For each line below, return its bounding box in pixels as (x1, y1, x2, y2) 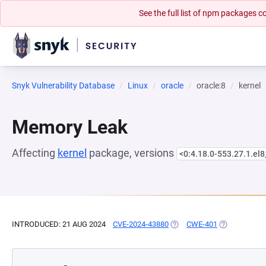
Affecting (12, 147, 58, 159)
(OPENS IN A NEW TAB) (169, 220, 250, 229)
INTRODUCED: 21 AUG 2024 (12, 220, 106, 229)
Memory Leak (12, 116, 128, 138)
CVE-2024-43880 (113, 220, 169, 229)
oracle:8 (197, 81, 226, 90)
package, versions (87, 147, 176, 159)
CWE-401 (186, 220, 217, 229)
